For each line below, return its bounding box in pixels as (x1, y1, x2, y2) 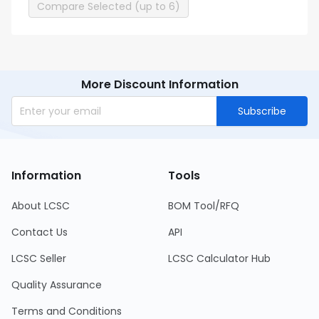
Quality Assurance (11, 278, 102, 292)
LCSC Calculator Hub (168, 251, 271, 266)
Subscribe (238, 104, 286, 118)
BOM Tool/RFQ (168, 199, 239, 213)
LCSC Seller (11, 251, 66, 266)
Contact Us (11, 225, 68, 239)
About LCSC (11, 199, 70, 213)
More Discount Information (80, 76, 239, 93)
